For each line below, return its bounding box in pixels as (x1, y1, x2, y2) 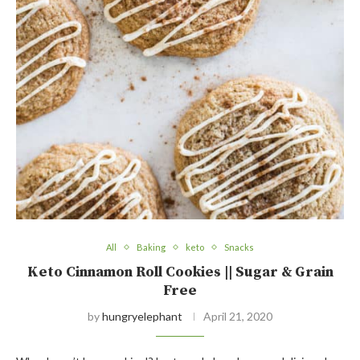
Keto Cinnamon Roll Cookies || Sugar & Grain (27, 263, 333, 282)
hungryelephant (102, 309, 182, 324)
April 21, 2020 (203, 309, 272, 324)
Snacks (224, 242, 254, 253)
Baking (137, 242, 166, 253)
